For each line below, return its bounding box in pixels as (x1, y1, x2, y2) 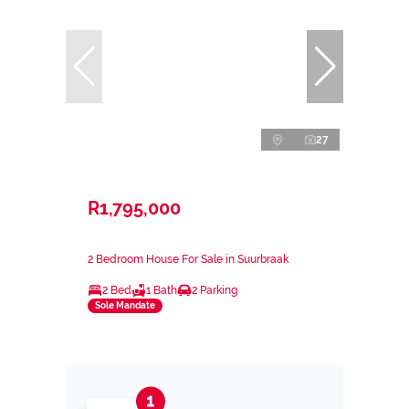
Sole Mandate (95, 300, 155, 311)
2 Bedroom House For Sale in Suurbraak (88, 252, 288, 266)
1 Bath (146, 283, 177, 297)
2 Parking (192, 283, 237, 297)
